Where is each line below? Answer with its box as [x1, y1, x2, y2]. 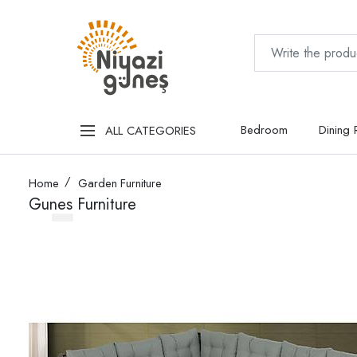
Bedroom [241, 121, 288, 139]
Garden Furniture [78, 175, 162, 193]
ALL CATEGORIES [104, 121, 196, 139]
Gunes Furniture [29, 193, 136, 217]
